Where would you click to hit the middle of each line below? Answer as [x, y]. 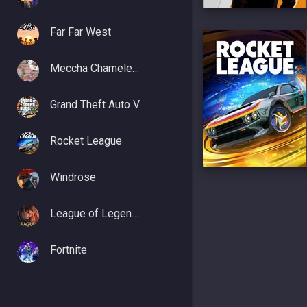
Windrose [73, 177]
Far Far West [81, 32]
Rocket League [86, 141]
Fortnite [69, 250]
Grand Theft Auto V [95, 105]
